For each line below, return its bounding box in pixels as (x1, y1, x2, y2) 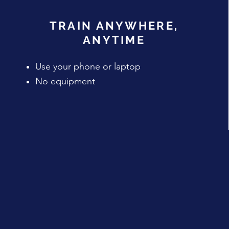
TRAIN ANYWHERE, (49, 19, 179, 32)
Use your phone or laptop (35, 61, 141, 72)
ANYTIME (82, 33, 146, 47)
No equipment (35, 76, 95, 87)
